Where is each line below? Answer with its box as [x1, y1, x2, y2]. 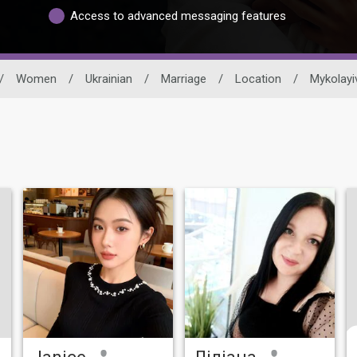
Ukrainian [85, 72, 132, 86]
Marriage [161, 72, 206, 86]
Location [235, 72, 281, 86]
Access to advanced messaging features [70, 8, 286, 23]
